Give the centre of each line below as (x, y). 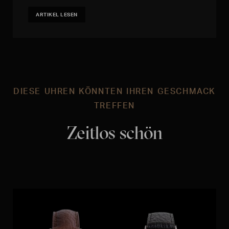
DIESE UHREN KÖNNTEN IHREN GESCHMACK (114, 91)
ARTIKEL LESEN (57, 15)
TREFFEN (114, 106)
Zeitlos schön (114, 133)
